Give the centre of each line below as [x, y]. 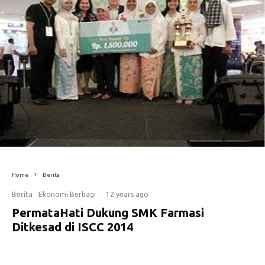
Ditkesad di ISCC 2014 [72, 227]
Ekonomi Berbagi [67, 194]
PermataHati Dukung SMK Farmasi [108, 212]
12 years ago [127, 194]
